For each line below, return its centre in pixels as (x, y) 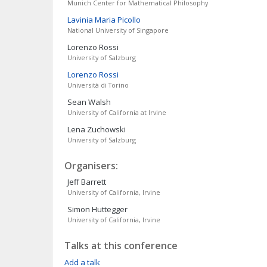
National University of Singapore (118, 30)
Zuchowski (106, 129)
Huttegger (110, 209)
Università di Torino (98, 85)
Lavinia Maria (91, 20)
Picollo (129, 20)
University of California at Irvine (117, 112)
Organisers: (91, 166)
